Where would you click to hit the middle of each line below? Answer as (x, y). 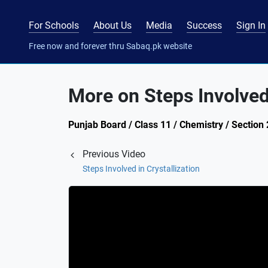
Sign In (251, 25)
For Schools (54, 25)
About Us (112, 25)
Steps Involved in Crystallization (141, 169)
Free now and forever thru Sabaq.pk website (110, 46)
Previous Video (114, 154)
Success (204, 25)
